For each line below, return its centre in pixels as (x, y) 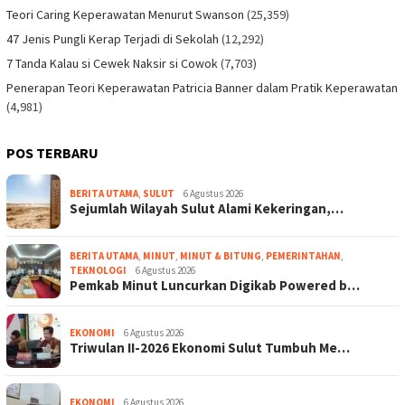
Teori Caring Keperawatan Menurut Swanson (125, 14)
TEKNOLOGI (98, 270)
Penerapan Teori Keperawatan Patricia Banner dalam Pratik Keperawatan (202, 87)
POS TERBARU (52, 152)
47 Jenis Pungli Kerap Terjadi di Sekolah (113, 38)
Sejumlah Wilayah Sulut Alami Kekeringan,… (207, 208)
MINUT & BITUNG (221, 255)
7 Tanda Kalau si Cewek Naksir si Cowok (112, 63)
